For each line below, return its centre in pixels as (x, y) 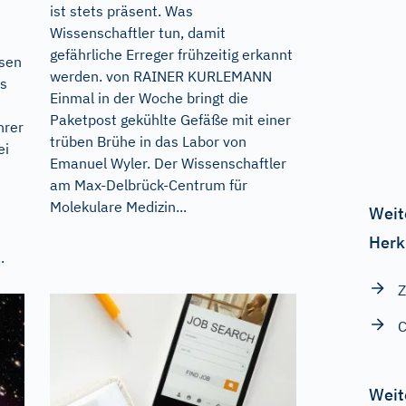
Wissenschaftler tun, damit (137, 32)
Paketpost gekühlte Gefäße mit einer (170, 119)
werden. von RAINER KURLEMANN (160, 76)
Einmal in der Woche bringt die (149, 97)
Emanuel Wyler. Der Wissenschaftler (168, 163)
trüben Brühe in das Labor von (148, 141)
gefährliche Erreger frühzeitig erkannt (171, 54)
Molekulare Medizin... (118, 206)
